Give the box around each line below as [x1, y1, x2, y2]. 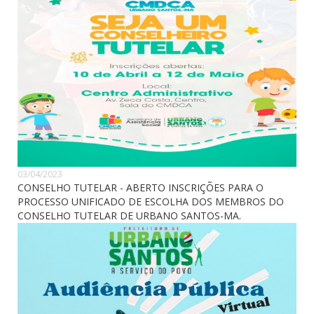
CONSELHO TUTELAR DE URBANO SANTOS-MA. [18, 208, 241, 222]
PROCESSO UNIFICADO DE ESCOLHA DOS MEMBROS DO [18, 194, 284, 208]
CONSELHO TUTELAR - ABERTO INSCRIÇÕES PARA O [18, 180, 264, 194]
